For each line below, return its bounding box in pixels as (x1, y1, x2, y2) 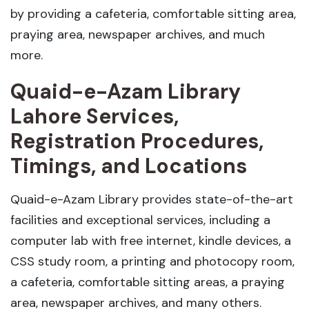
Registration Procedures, (10, 128, 263, 154)
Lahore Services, (10, 103, 179, 130)
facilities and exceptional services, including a (10, 212, 270, 228)
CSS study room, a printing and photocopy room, (10, 253, 295, 270)
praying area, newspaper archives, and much (10, 26, 265, 43)
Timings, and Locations (10, 152, 247, 179)
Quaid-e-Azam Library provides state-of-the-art (10, 191, 293, 208)
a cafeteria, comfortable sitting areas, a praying (10, 274, 285, 290)
